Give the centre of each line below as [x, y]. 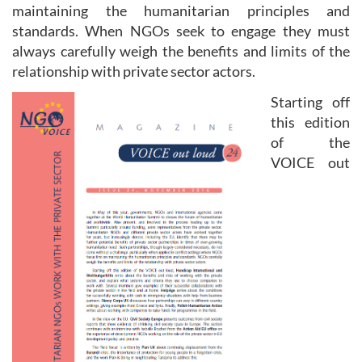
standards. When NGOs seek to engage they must [181, 31]
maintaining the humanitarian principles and [181, 11]
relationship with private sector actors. [134, 71]
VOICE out [310, 162]
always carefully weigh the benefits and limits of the [181, 51]
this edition [310, 122]
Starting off [310, 101]
